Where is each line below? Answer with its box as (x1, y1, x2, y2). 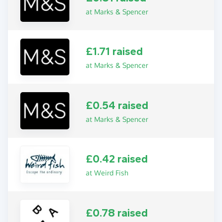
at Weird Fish (86, 168, 129, 177)
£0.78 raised (86, 206, 148, 220)
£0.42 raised (86, 153, 148, 166)
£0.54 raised (86, 99, 149, 112)
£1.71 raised (86, 45, 143, 58)
